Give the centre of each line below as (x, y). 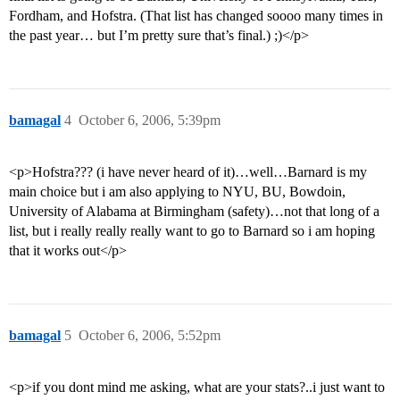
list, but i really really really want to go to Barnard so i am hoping (192, 231)
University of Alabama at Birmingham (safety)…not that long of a (194, 212)
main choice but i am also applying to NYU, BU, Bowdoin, (177, 192)
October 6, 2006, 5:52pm (150, 336)
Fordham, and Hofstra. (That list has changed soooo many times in (196, 16)
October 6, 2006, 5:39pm (150, 121)
